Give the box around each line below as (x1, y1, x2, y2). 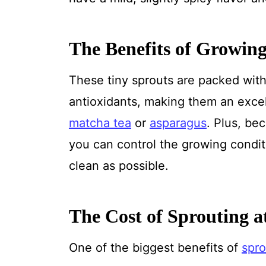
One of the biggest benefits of (68, 240, 242, 255)
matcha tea (68, 115, 131, 130)
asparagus (149, 115, 207, 130)
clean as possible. (68, 158, 169, 173)
